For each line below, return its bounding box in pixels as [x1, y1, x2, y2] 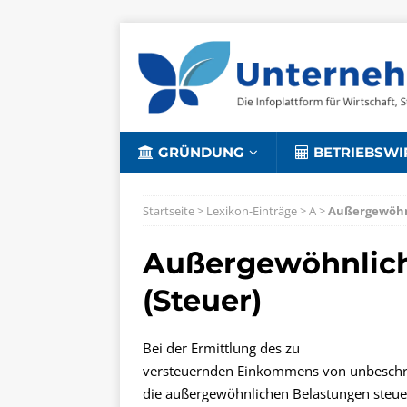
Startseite [143, 203, 194, 219]
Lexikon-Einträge [206, 203, 297, 219]
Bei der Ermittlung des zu [143, 339, 300, 357]
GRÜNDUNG [158, 144, 244, 161]
